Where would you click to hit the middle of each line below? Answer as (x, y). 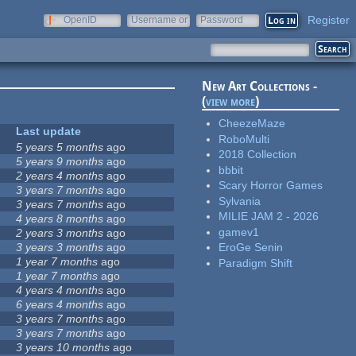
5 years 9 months (60, 162)
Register (329, 20)
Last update (49, 132)
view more (231, 102)
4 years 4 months (60, 290)
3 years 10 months (63, 348)
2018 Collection (258, 155)
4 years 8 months (60, 219)
